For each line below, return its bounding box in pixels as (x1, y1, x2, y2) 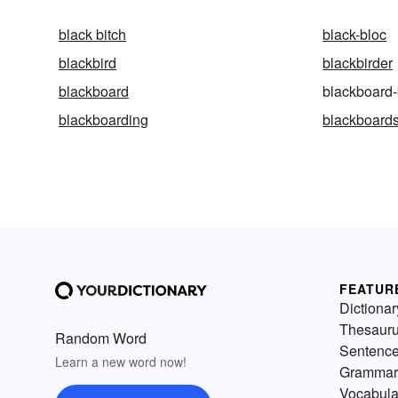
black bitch (59, 24, 126, 45)
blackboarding (59, 109, 148, 131)
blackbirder (322, 52, 394, 74)
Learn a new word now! (55, 353, 187, 371)
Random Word (55, 328, 147, 349)
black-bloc (322, 24, 387, 45)
